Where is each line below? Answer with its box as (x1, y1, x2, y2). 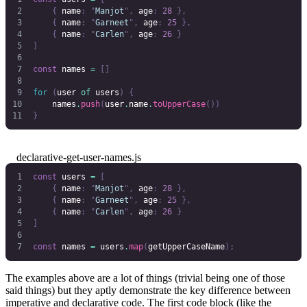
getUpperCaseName (147, 242, 225, 252)
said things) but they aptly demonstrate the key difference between (5, 284, 291, 296)
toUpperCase (152, 99, 206, 109)
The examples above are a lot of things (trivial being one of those (5, 271, 285, 284)
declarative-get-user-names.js (16, 151, 141, 164)
